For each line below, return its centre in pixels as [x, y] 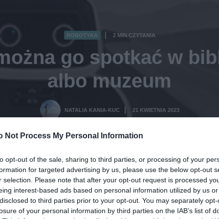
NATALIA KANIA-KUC [92, 110]
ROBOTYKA [82, 35]
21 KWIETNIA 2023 [156, 110]
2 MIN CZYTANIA [134, 35]
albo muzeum [109, 81]
